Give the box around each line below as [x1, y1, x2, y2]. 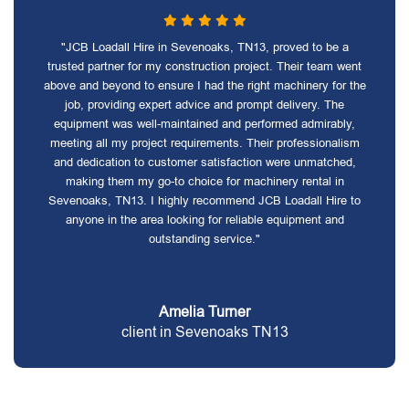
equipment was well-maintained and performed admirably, [54, 117, 355, 131]
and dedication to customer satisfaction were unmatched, [53, 155, 356, 169]
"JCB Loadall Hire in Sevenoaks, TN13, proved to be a [60, 40, 349, 54]
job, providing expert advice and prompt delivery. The [65, 98, 344, 111]
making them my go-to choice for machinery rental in [65, 174, 344, 188]
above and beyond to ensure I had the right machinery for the [43, 79, 366, 92]
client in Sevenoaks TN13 [121, 324, 288, 340]
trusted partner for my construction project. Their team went [47, 59, 362, 73]
